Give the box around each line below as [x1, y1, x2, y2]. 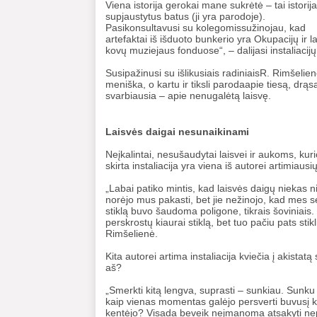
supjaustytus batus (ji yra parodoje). [105, 11, 265, 22]
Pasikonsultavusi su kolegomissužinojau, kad [105, 22, 306, 33]
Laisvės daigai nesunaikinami [105, 126, 249, 137]
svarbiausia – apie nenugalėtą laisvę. [105, 90, 271, 101]
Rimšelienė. [105, 228, 158, 239]
